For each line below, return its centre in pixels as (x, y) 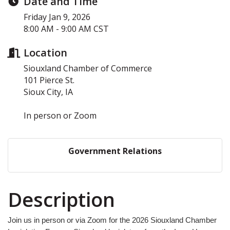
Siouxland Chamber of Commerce (88, 68)
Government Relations (115, 151)
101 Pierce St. (49, 80)
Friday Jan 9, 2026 (57, 17)
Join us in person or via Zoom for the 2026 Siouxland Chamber (112, 220)
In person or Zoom (60, 115)
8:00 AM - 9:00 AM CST (66, 28)
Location (45, 52)
